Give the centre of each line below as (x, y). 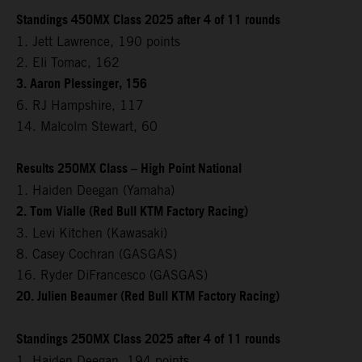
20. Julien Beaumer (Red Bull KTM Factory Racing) (148, 297)
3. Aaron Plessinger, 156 (82, 84)
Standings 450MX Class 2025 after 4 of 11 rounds (148, 20)
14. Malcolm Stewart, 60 (87, 126)
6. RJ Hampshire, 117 (80, 105)
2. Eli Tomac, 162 (68, 62)
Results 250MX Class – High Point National (129, 169)
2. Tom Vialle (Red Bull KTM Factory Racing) (132, 212)
